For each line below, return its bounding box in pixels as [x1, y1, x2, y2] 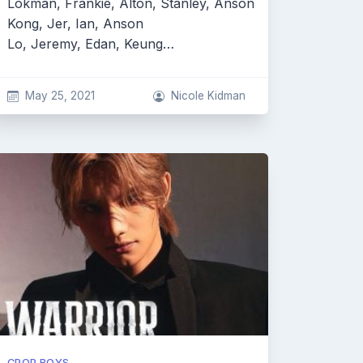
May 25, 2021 [24, 89, 95, 102]
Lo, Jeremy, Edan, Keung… [7, 36, 174, 52]
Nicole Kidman [171, 89, 246, 102]
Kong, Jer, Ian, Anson [7, 15, 143, 32]
